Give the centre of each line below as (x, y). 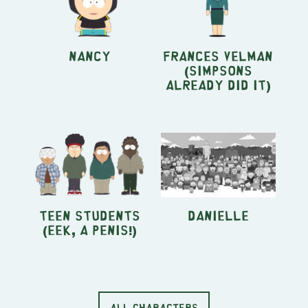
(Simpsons (218, 70)
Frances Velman (218, 56)
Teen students (90, 215)
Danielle (218, 215)
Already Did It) (218, 85)
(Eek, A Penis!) (90, 230)
